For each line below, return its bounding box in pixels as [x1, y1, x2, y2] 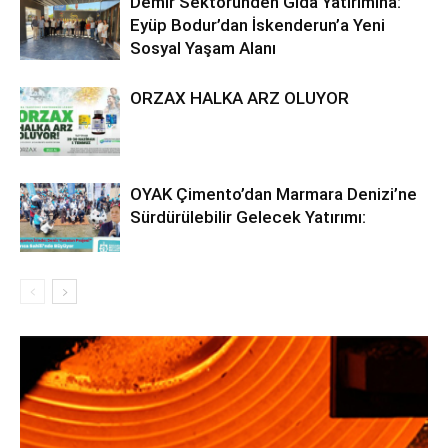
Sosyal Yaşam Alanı [130, 38, 276, 58]
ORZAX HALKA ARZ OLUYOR [130, 88, 349, 108]
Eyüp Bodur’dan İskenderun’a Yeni [130, 15, 385, 35]
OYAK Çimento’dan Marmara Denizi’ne [130, 184, 417, 204]
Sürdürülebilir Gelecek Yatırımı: [130, 207, 366, 227]
